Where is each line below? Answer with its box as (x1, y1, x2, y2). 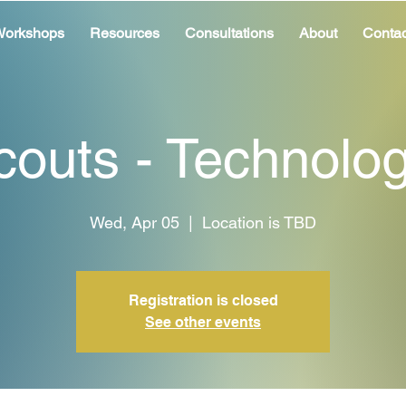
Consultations (184, 24, 274, 42)
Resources (89, 24, 159, 42)
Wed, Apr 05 (90, 212, 179, 232)
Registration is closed (128, 291, 278, 309)
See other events (145, 313, 261, 331)
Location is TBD (202, 212, 316, 232)
